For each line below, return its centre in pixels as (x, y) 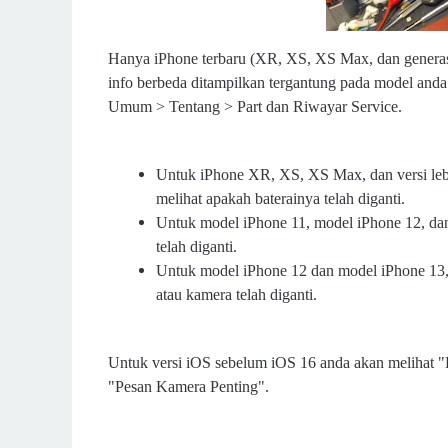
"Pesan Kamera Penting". (188, 386)
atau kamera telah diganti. (236, 294)
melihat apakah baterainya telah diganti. (280, 198)
